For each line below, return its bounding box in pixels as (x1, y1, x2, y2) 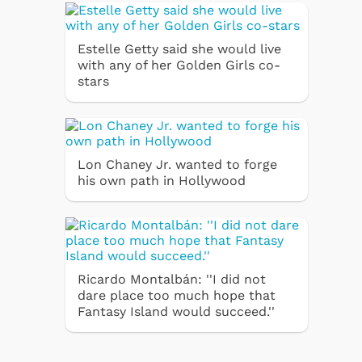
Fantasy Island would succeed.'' (78, 303, 275, 319)
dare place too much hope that (78, 287, 276, 303)
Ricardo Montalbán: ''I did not (78, 271, 266, 287)
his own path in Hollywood (78, 172, 246, 188)
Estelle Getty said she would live (78, 40, 281, 57)
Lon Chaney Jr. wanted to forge (78, 156, 277, 172)
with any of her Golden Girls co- (78, 57, 280, 73)
